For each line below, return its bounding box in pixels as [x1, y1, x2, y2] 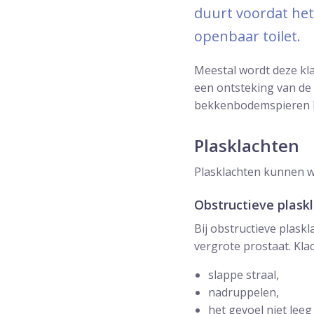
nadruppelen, [208, 285, 279, 301]
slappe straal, [208, 267, 279, 283]
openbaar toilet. [194, 27, 301, 46]
